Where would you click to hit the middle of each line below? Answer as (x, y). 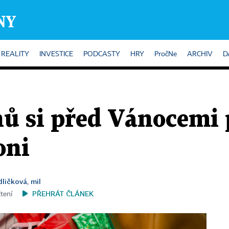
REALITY (15, 54)
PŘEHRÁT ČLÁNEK (63, 193)
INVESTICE (56, 54)
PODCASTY (102, 54)
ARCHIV (200, 54)
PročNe (166, 54)
